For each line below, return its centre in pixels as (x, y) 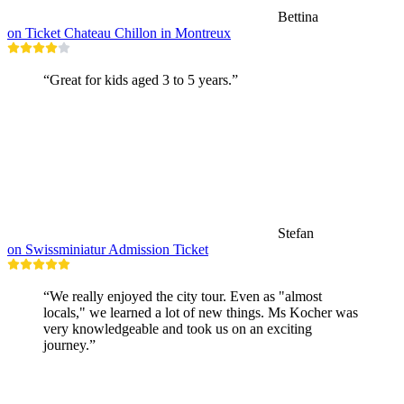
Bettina (298, 16)
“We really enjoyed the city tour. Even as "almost (183, 296)
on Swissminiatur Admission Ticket (108, 249)
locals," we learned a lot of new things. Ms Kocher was (201, 312)
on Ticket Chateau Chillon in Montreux (119, 32)
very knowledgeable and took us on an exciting (178, 328)
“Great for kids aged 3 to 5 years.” (141, 79)
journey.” (69, 344)
